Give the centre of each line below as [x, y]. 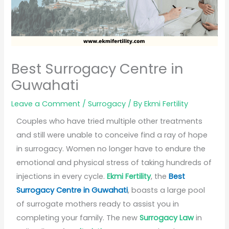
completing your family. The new [78, 218]
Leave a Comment [46, 104]
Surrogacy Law [167, 218]
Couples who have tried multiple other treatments [110, 121]
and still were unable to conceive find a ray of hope [112, 135]
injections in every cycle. [62, 177]
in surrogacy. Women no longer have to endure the [111, 149]
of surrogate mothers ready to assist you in [98, 204]
